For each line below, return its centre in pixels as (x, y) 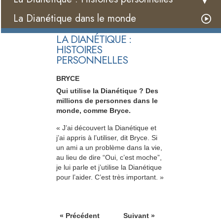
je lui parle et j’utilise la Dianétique (109, 167)
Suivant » (139, 216)
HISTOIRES (79, 50)
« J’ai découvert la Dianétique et (106, 128)
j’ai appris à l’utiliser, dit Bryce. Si (107, 137)
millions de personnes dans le (107, 101)
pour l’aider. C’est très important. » (110, 177)
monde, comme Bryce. (93, 111)
